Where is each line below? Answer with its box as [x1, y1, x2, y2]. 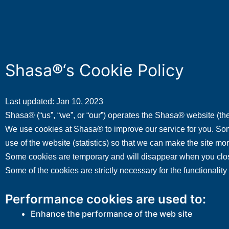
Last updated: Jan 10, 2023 [5, 97, 103, 106]
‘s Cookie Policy [63, 60, 184, 80]
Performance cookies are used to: [5, 192, 206, 207]
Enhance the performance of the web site [31, 209, 192, 219]
